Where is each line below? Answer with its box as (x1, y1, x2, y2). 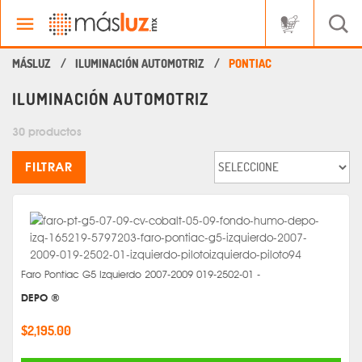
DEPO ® (21, 292, 60, 305)
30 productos (12, 125, 82, 138)
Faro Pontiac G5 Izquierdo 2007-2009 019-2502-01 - (21, 268, 260, 281)
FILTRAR (25, 158, 73, 175)
